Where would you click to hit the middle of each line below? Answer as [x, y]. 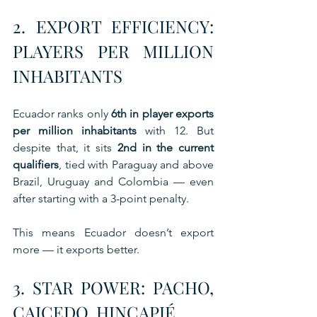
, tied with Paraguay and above [136, 165]
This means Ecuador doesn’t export [113, 233]
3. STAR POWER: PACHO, [113, 288]
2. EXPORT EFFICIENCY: [113, 27]
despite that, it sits [65, 148]
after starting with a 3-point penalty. [101, 199]
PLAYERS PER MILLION [113, 51]
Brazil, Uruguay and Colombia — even [113, 182]
